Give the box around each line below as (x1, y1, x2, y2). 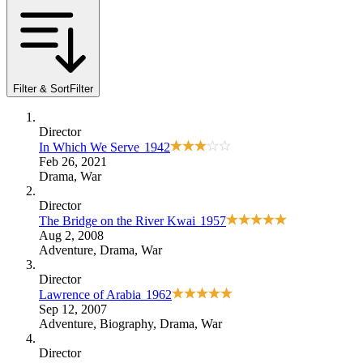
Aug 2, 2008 (39, 228, 104, 242)
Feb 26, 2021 (39, 154, 107, 169)
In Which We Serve (39, 139, 139, 154)
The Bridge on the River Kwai (39, 213, 195, 228)
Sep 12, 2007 (39, 301, 107, 316)
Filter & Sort (13, 82, 70, 95)
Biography (100, 316, 153, 331)
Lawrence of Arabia (39, 287, 141, 301)
